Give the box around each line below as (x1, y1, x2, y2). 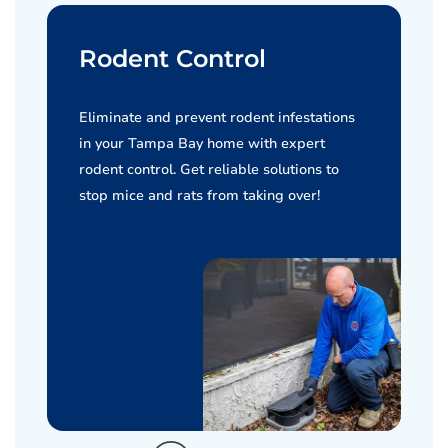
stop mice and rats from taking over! (79, 186, 320, 205)
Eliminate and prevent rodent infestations (79, 108, 355, 127)
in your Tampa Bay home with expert (79, 134, 325, 153)
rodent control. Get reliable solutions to (79, 160, 339, 179)
